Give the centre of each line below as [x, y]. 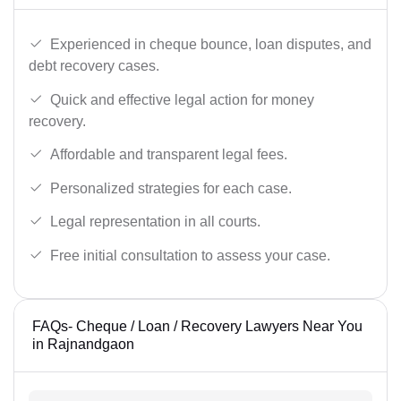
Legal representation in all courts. [155, 222]
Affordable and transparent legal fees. [169, 155]
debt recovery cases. [94, 66]
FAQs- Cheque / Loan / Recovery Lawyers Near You [197, 326]
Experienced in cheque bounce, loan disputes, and [211, 45]
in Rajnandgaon [83, 344]
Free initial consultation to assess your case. [190, 256]
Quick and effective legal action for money [182, 99]
